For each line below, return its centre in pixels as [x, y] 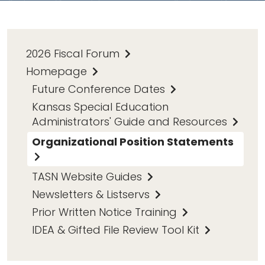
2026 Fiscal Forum [74, 53]
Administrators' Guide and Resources [131, 121]
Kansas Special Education [100, 106]
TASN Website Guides [88, 176]
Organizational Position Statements [133, 141]
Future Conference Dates [100, 89]
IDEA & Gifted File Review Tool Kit [117, 230]
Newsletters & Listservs [92, 194]
